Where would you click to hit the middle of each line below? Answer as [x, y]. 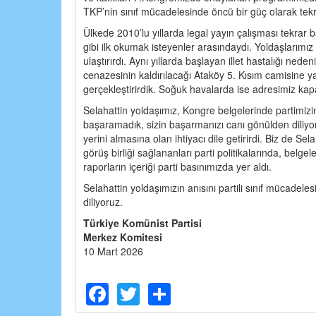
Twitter [173, 290]
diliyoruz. [103, 201]
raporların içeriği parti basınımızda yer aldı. [177, 166]
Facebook [158, 290]
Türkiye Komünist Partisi [142, 223]
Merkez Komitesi [123, 237]
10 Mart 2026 [113, 251]
